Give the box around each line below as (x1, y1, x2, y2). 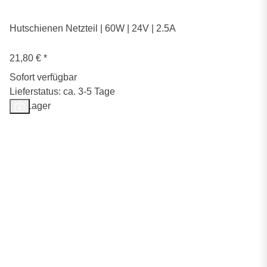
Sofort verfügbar (10, 72, 77, 83)
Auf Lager (10, 101, 51, 111)
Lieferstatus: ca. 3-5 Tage (10, 86, 115, 97)
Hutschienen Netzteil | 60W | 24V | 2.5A (10, 23, 176, 34)
